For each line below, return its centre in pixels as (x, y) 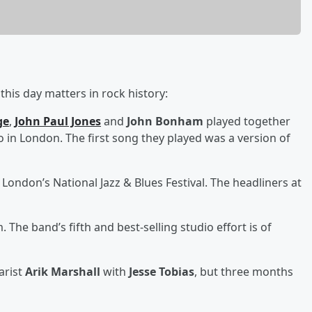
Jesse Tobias (162, 271)
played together (247, 121)
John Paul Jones (58, 121)
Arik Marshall (63, 271)
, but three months (244, 271)
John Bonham (165, 121)
